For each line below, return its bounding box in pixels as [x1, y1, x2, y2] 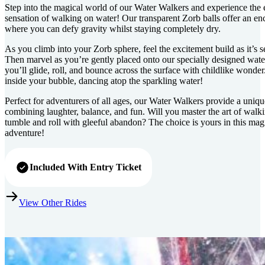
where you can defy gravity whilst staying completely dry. [5, 24, 221, 34]
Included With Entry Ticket [30, 162, 142, 173]
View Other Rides [19, 198, 86, 208]
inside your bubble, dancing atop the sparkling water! [5, 76, 203, 86]
